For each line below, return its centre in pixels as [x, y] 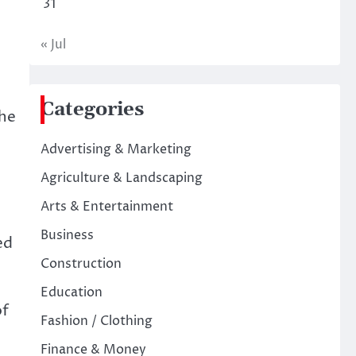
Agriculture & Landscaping [121, 178]
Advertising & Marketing [116, 149]
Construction [81, 264]
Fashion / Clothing [96, 321]
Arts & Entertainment [106, 207]
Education [71, 292]
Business [67, 235]
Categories [92, 110]
